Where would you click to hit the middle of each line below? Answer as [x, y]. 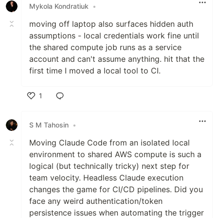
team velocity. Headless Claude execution [106, 177]
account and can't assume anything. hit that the [117, 59]
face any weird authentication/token [96, 201]
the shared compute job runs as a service [105, 47]
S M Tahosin [49, 125]
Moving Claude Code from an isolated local [109, 142]
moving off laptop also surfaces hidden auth [111, 24]
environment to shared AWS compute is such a [115, 154]
